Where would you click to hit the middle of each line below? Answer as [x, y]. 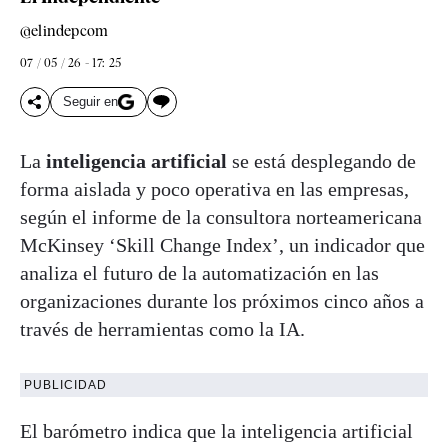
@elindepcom [64, 30]
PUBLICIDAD [65, 384]
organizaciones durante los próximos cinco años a [222, 300]
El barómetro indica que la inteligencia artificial [216, 430]
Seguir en [90, 102]
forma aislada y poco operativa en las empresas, [214, 188]
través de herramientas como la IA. [162, 328]
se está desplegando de [321, 160]
